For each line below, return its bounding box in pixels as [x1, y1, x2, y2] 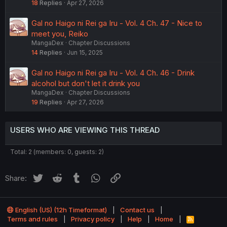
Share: [5, 173, 27, 183]
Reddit [63, 172, 86, 182]
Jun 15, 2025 [67, 49, 103, 57]
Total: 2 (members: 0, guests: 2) [10, 148, 104, 156]
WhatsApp [102, 172, 139, 182]
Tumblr [83, 172, 107, 182]
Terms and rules [7, 215, 58, 223]
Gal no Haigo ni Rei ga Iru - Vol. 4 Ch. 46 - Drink [31, 68, 195, 78]
